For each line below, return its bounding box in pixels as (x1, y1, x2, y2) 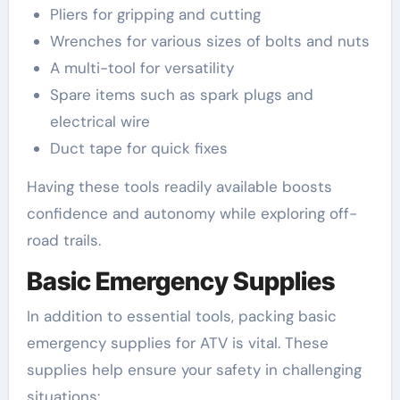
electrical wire (49, 111, 150, 131)
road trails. (26, 229, 101, 250)
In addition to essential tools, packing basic (26, 306, 337, 327)
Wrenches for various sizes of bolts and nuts (49, 30, 370, 51)
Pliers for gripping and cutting (49, 4, 261, 24)
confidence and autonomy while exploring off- (26, 203, 357, 223)
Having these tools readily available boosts (26, 176, 332, 196)
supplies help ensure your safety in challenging (26, 360, 362, 380)
